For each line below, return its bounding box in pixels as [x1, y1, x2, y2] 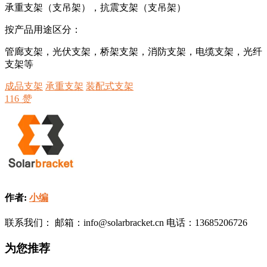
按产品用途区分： [5, 24, 81, 35]
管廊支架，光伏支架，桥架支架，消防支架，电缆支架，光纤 [5, 46, 262, 57]
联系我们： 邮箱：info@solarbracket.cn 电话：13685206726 [5, 218, 247, 228]
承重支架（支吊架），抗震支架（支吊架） [5, 2, 186, 13]
